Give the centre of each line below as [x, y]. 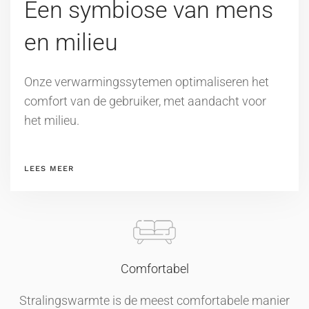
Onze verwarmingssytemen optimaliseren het [147, 82]
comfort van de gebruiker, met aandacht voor [145, 101]
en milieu [71, 42]
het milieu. [52, 121]
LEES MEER [49, 169]
